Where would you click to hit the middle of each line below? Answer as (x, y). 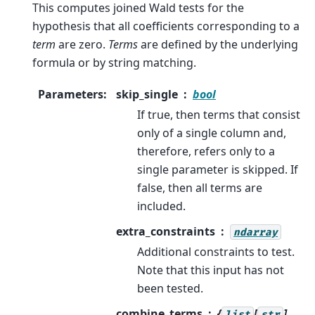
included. (161, 206)
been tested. (170, 288)
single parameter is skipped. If (218, 169)
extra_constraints (166, 231)
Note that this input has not (211, 270)
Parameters (71, 94)
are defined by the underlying (218, 45)
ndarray (256, 232)
